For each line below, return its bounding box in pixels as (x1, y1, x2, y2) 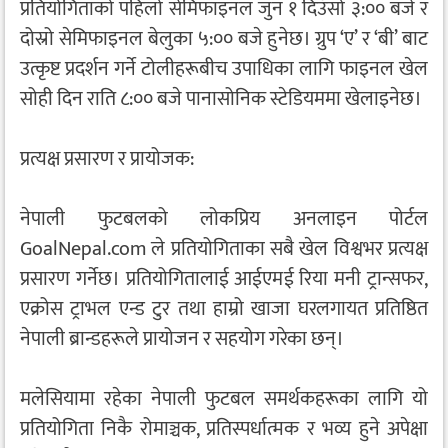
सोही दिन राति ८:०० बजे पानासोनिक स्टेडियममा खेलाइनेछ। (20, 82, 422, 117)
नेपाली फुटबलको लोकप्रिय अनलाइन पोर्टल (20, 202, 428, 237)
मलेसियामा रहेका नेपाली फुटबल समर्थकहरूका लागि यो (20, 382, 428, 417)
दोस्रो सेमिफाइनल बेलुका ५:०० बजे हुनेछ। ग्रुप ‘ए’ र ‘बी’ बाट (20, 22, 428, 57)
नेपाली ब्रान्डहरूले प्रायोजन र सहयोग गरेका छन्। (20, 322, 344, 357)
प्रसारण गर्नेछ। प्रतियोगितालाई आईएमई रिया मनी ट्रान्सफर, (20, 262, 428, 297)
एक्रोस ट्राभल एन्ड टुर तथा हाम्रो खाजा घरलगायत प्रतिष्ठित (20, 292, 428, 327)
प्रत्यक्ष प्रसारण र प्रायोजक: (20, 142, 194, 177)
